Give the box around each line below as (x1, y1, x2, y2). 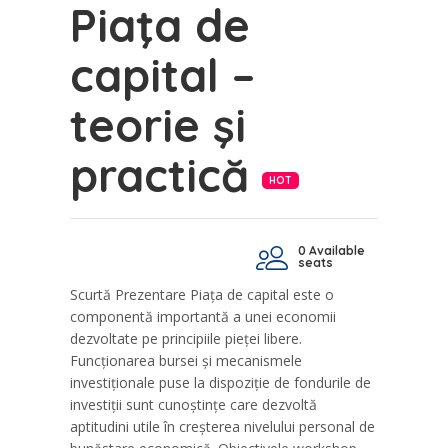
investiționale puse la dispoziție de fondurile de (70, 373, 371, 393)
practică (70, 147, 262, 204)
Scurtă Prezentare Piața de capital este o (70, 285, 334, 305)
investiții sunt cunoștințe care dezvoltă (70, 395, 317, 415)
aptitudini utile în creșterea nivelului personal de (70, 417, 375, 437)
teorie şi (70, 97, 246, 154)
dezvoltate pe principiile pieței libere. (70, 329, 302, 349)
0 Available (298, 243, 365, 259)
